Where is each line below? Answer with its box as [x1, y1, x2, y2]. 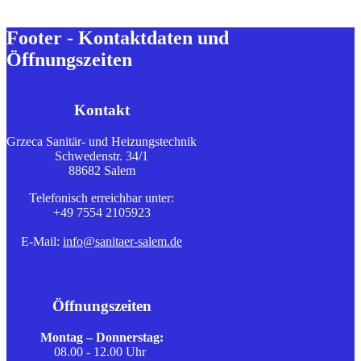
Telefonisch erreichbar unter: [29, 191, 174, 205]
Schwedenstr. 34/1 [55, 149, 148, 164]
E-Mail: [21, 234, 63, 249]
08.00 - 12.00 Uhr [54, 344, 149, 359]
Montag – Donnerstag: [39, 330, 164, 344]
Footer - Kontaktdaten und [6, 27, 229, 48]
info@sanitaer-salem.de [63, 234, 182, 249]
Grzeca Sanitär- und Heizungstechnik [6, 135, 197, 149]
